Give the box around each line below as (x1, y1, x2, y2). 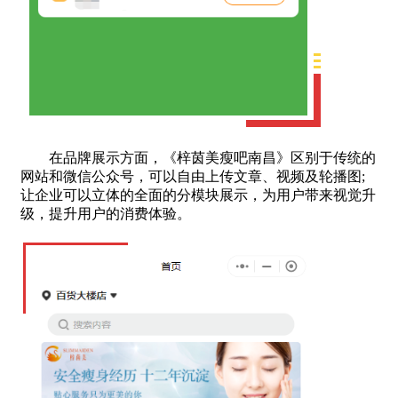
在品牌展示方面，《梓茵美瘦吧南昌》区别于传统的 (20, 149, 376, 165)
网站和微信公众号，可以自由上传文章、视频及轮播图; (20, 168, 365, 184)
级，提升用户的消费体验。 (20, 205, 191, 221)
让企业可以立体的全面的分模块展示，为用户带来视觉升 (20, 187, 376, 203)
